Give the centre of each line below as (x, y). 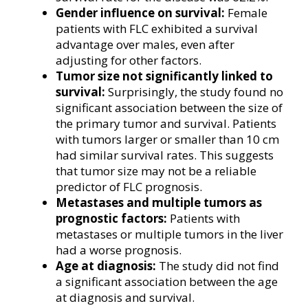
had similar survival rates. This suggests (165, 155)
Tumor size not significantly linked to (164, 76)
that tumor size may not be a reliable (156, 171)
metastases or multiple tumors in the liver (169, 234)
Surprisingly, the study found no (194, 92)
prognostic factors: (111, 218)
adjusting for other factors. (129, 60)
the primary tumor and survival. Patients (166, 123)
